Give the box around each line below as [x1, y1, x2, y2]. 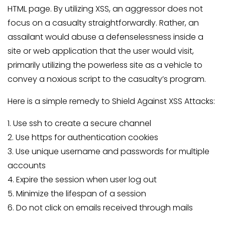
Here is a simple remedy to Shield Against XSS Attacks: [8, 95, 215, 107]
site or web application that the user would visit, [8, 45, 194, 57]
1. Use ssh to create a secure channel [8, 118, 151, 129]
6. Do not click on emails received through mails [8, 202, 193, 213]
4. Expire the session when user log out [8, 174, 157, 185]
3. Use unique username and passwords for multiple [8, 146, 209, 157]
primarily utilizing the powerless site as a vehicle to [8, 59, 202, 71]
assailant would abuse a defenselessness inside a [8, 31, 203, 43]
